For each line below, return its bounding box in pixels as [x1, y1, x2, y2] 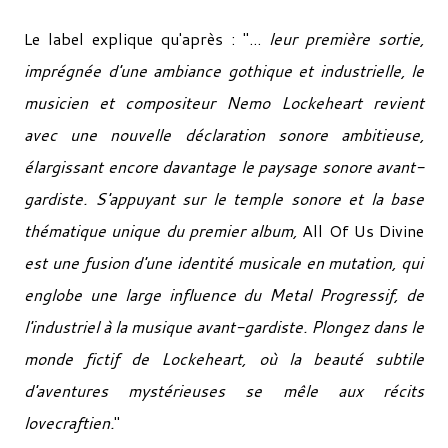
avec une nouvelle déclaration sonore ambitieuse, [24, 123, 424, 146]
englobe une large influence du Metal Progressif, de [24, 283, 424, 306]
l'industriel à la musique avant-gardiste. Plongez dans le [24, 315, 424, 338]
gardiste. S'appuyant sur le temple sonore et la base [24, 187, 424, 210]
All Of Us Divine [302, 219, 424, 242]
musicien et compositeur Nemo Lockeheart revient [24, 91, 424, 114]
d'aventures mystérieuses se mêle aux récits [24, 379, 424, 402]
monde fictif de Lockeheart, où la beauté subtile [24, 347, 424, 370]
